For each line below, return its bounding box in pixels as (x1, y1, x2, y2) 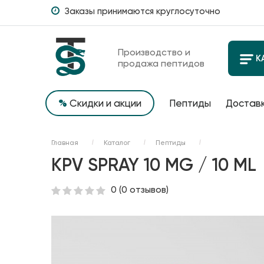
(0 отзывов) (119, 184, 169, 195)
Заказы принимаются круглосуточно (65, 6, 220, 16)
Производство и (117, 47, 190, 58)
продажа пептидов (117, 58, 204, 69)
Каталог (104, 138, 130, 147)
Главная (51, 138, 78, 147)
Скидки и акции (67, 97, 141, 109)
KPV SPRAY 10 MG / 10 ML (51, 154, 256, 176)
